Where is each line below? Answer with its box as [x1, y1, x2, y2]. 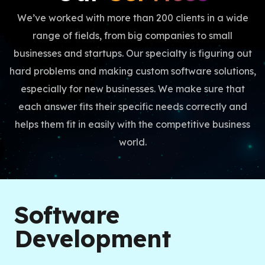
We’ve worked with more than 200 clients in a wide [17, 12, 248, 24]
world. [118, 136, 147, 148]
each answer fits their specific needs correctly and [18, 101, 247, 112]
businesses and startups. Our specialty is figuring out [13, 47, 252, 59]
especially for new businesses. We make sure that [20, 83, 245, 95]
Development [14, 224, 171, 253]
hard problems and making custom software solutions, [9, 65, 256, 77]
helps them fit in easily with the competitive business [15, 118, 250, 130]
